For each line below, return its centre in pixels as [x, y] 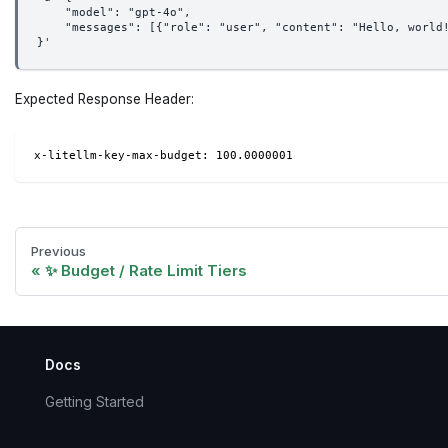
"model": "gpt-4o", [113, 12]
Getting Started [94, 402]
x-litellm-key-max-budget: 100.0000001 [163, 155]
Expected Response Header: [104, 99]
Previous [58, 250]
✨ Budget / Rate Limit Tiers [146, 271]
